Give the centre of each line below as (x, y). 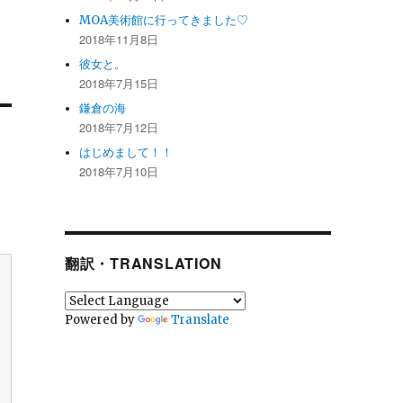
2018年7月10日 (119, 171)
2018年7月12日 (119, 127)
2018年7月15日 (119, 83)
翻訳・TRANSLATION (143, 263)
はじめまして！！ (126, 152)
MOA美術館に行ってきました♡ (164, 20)
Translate (200, 319)
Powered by (101, 319)
